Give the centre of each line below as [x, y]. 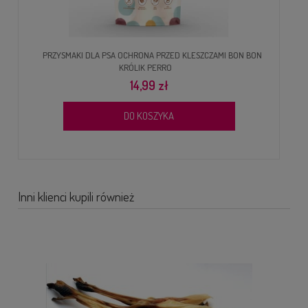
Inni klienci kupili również [76, 197]
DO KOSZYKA [149, 115]
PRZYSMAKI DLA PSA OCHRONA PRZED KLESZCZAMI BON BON [152, 55]
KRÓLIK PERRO [145, 68]
